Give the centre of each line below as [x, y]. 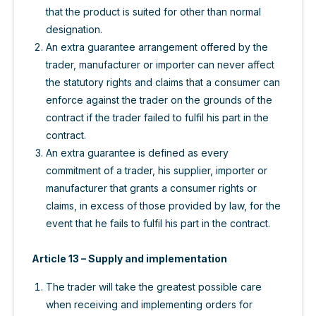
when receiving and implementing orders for [149, 304]
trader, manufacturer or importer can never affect [160, 65]
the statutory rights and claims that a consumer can [163, 83]
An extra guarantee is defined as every [137, 153]
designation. [74, 30]
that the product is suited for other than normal [153, 12]
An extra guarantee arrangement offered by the [157, 47]
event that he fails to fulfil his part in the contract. [158, 224]
